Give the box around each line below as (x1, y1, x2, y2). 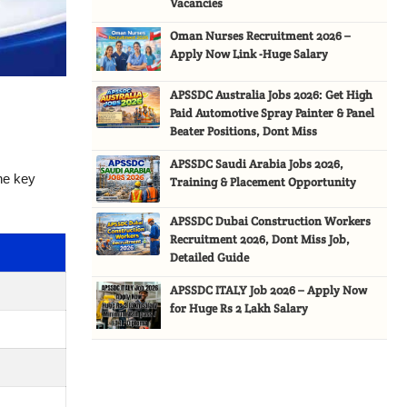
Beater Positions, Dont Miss (170, 123, 318, 139)
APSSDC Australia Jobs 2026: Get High (170, 86, 373, 103)
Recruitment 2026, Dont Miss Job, (170, 232, 351, 248)
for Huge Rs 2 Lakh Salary (170, 301, 309, 317)
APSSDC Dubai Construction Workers (170, 213, 372, 230)
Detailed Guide (170, 250, 250, 266)
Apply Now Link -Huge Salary (170, 46, 329, 62)
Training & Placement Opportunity (170, 174, 357, 190)
